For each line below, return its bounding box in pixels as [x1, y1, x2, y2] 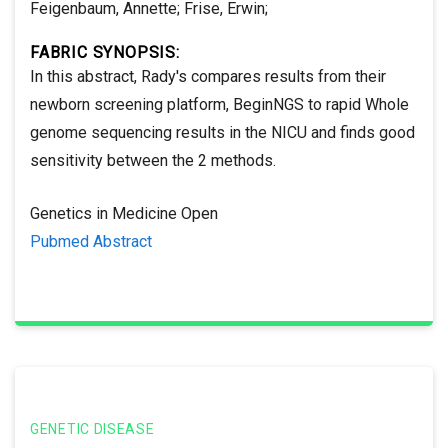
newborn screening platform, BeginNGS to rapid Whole [30, 94, 409, 114]
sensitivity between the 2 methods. [30, 150, 276, 170]
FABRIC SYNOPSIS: [30, 42, 180, 62]
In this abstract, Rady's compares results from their [30, 66, 386, 86]
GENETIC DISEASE [30, 421, 155, 437]
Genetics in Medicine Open [30, 203, 218, 223]
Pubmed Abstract [30, 231, 152, 251]
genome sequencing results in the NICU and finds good [30, 122, 415, 142]
